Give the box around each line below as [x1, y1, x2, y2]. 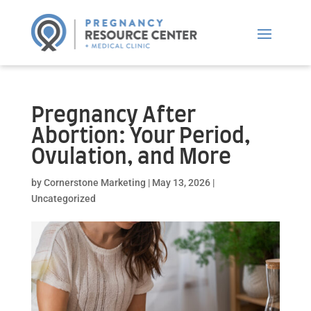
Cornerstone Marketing [43, 176, 146, 188]
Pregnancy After [31, 105, 196, 126]
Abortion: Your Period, [31, 126, 251, 147]
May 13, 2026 [151, 176, 210, 188]
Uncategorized [31, 192, 96, 204]
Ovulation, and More [31, 146, 231, 168]
